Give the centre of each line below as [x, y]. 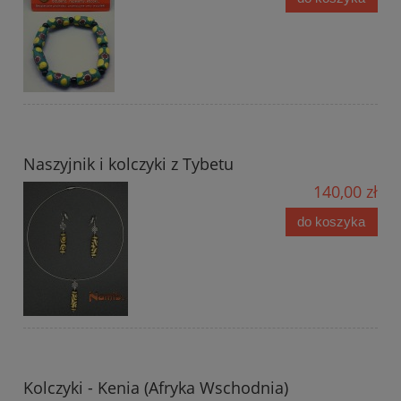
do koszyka [332, 222]
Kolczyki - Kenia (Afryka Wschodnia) [156, 388]
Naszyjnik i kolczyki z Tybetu [128, 164]
